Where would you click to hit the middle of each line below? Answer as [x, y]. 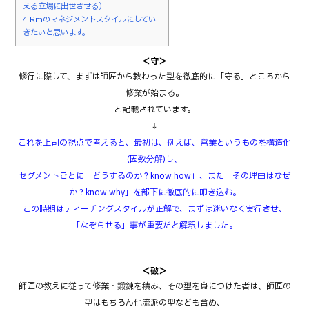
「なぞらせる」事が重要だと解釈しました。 [154, 225]
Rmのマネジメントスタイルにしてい [92, 19]
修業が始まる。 [154, 93]
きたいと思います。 [57, 32]
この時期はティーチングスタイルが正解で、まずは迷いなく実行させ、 [154, 209]
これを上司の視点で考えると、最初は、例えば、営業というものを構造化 [154, 142]
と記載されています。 [154, 109]
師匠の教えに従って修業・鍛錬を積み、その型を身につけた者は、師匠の [154, 286]
